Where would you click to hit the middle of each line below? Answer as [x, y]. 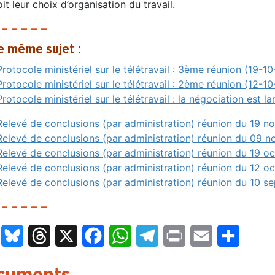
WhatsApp [155, 235]
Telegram [180, 235]
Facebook [127, 235]
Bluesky [41, 235]
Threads [69, 235]
